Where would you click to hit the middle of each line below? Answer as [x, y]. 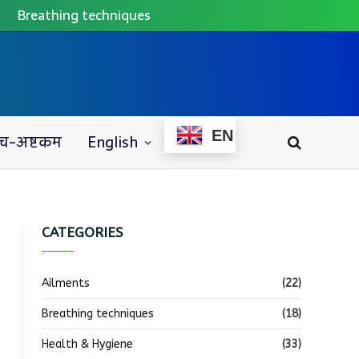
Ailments [66, 283]
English [112, 142]
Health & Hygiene [87, 344]
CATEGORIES [82, 232]
